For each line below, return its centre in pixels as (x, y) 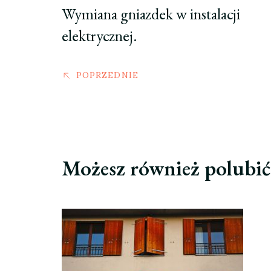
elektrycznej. (99, 36)
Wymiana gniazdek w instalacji (151, 14)
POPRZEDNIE (107, 75)
